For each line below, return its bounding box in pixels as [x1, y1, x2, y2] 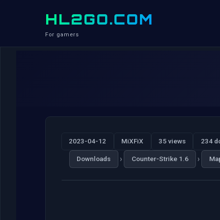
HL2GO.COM [45, 10, 153, 28]
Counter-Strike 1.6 [131, 155, 189, 163]
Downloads [77, 155, 111, 163]
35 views [158, 137, 186, 145]
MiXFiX [121, 137, 144, 145]
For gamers [45, 31, 79, 38]
